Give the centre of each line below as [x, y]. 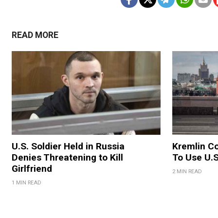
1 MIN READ [27, 182]
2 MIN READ [187, 171]
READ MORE [35, 35]
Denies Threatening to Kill [67, 157]
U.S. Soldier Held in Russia [68, 146]
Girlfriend [32, 168]
